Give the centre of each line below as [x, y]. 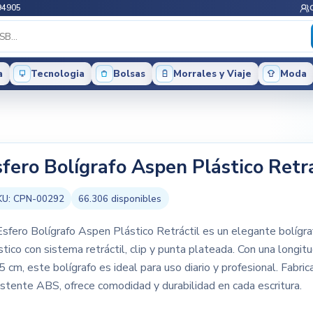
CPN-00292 [38, 198]
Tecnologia [58, 73]
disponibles [135, 198]
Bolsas [129, 73]
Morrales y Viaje [213, 73]
